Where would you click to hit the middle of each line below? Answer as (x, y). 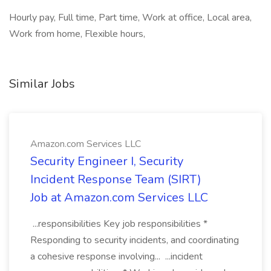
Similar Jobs (42, 84)
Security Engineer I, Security (107, 161)
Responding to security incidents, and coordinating (135, 240)
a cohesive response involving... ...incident (116, 256)
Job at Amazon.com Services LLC (119, 198)
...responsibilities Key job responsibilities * (119, 224)
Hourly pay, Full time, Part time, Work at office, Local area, (130, 18)
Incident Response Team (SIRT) (116, 179)
